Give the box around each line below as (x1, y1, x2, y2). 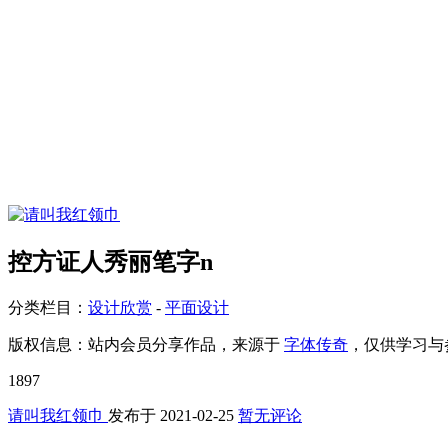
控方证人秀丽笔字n (8, 248, 213, 275)
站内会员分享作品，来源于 (88, 335, 284, 353)
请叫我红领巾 (8, 406, 108, 424)
